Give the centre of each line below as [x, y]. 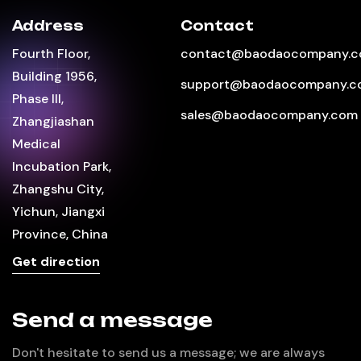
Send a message [112, 320]
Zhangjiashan [53, 121]
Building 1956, [54, 76]
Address [48, 25]
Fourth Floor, [51, 53]
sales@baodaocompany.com [269, 114]
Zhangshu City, [58, 189]
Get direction [56, 261]
